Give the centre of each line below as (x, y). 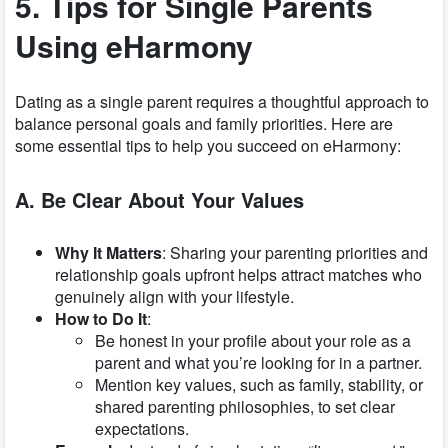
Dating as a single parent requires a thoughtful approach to (222, 102)
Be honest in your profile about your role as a (253, 341)
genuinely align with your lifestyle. (174, 297)
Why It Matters (108, 253)
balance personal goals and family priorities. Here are (204, 124)
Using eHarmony (134, 46)
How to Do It (101, 319)
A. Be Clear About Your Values (159, 199)
